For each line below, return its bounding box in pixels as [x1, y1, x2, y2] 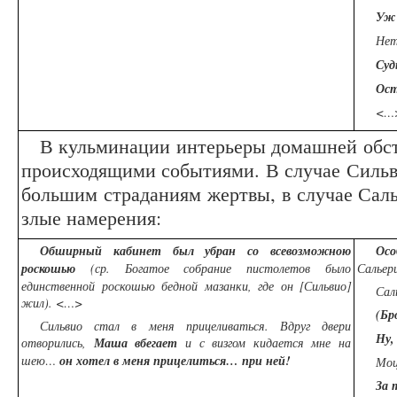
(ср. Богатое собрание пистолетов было [75, 260, 351, 277]
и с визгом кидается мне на [177, 334, 351, 352]
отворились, [21, 334, 94, 352]
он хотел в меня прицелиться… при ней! [59, 352, 290, 370]
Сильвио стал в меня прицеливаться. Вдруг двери [40, 317, 351, 335]
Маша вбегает [93, 334, 178, 353]
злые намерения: [21, 204, 161, 231]
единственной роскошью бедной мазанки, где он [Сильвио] [21, 277, 351, 295]
